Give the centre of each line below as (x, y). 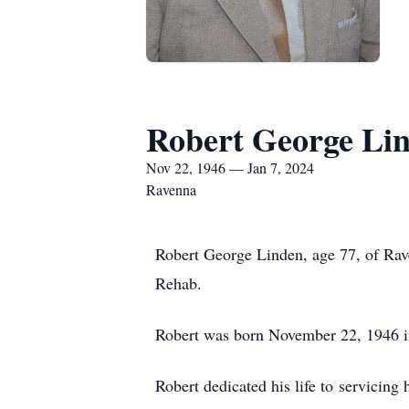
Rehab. (178, 283)
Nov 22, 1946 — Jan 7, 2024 (230, 168)
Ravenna (171, 189)
